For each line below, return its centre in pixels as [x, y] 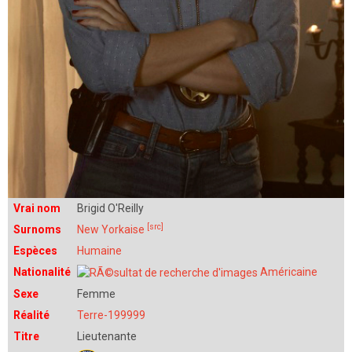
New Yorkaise [111, 229]
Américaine [289, 272]
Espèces [35, 251]
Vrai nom [37, 208]
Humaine [99, 251]
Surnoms [37, 229]
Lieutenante [107, 336]
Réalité [31, 315]
